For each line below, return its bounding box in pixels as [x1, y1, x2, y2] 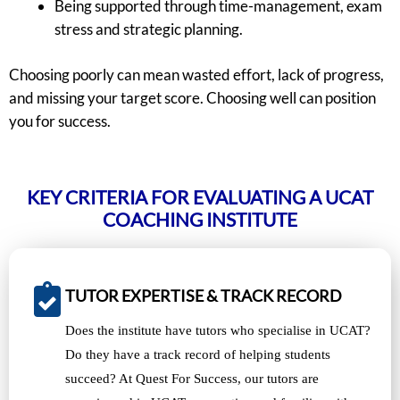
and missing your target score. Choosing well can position [9, 87, 376, 107]
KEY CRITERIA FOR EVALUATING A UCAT [27, 185, 373, 208]
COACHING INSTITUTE [103, 207, 297, 230]
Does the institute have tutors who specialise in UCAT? [65, 322, 371, 337]
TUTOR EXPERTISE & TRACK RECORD [65, 285, 342, 305]
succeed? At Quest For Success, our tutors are [65, 371, 319, 386]
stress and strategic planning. [54, 20, 243, 39]
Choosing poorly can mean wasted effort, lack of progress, [9, 64, 384, 84]
